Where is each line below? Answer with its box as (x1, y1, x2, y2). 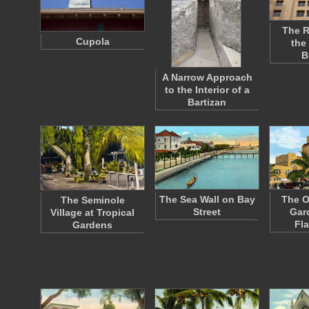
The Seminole (60, 195, 125, 206)
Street (193, 206, 221, 217)
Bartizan (188, 97, 226, 108)
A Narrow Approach (161, 72, 252, 83)
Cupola (75, 36, 110, 47)
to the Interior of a (164, 84, 250, 95)
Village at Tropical (50, 207, 134, 218)
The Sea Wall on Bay (159, 194, 255, 205)
